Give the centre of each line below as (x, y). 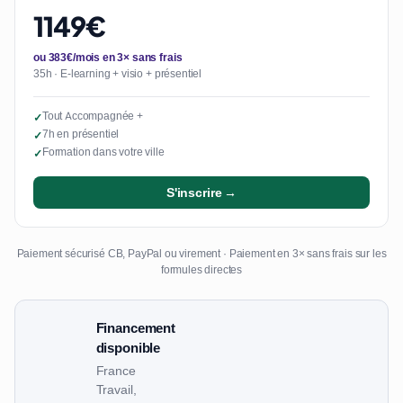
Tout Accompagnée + (92, 116)
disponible (128, 349)
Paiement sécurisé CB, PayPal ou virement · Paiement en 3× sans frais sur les (201, 254)
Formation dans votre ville (103, 152)
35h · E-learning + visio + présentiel (118, 74)
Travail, (116, 389)
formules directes (201, 270)
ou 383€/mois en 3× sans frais (108, 58)
